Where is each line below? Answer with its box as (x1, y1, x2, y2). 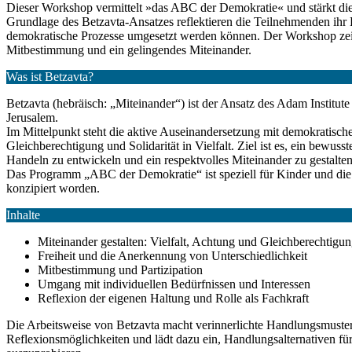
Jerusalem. (6, 111, 58, 124)
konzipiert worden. (6, 181, 100, 195)
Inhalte (6, 208, 40, 222)
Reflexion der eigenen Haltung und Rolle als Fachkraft (38, 291, 309, 305)
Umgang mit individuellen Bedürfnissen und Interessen (38, 277, 310, 291)
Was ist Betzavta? (6, 70, 93, 83)
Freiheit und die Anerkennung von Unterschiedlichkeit (38, 249, 307, 262)
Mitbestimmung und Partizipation (38, 263, 203, 277)
